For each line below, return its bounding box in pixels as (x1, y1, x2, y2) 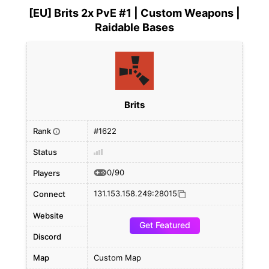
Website (33, 211, 64, 220)
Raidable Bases (95, 21, 174, 34)
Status (33, 147, 57, 157)
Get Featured (139, 220, 190, 230)
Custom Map (94, 253, 141, 262)
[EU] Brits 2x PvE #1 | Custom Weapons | (29, 7, 240, 19)
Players (33, 168, 60, 178)
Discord (33, 232, 61, 241)
